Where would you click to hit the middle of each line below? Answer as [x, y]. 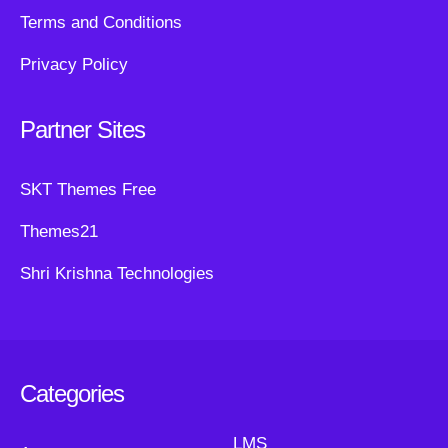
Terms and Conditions [101, 23]
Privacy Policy [74, 65]
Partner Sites [82, 130]
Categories [72, 394]
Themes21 [59, 232]
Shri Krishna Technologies [117, 274]
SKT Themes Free [88, 190]
